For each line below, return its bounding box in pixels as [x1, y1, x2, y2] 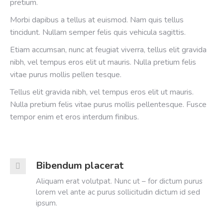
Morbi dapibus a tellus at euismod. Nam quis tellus [10, 14, 184, 25]
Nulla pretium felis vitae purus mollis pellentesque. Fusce [10, 99, 207, 110]
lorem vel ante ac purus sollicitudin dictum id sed [36, 187, 200, 197]
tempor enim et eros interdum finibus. [10, 111, 139, 122]
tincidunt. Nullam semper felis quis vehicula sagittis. [10, 27, 186, 38]
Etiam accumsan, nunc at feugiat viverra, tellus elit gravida [10, 44, 207, 55]
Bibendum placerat [36, 159, 123, 172]
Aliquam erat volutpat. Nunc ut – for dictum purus [36, 176, 203, 186]
